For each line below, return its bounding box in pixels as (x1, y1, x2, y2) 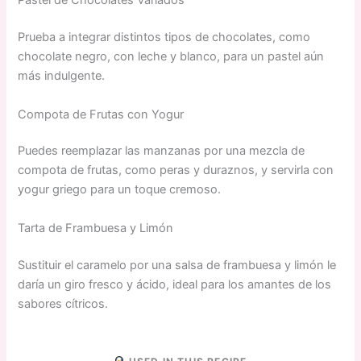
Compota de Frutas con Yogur (18, 106, 185, 122)
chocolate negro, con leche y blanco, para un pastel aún (18, 49, 325, 64)
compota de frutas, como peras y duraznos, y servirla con (18, 163, 334, 178)
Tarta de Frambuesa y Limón (18, 220, 174, 235)
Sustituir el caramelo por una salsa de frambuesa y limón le (18, 257, 337, 272)
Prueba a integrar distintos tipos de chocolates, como (18, 30, 311, 45)
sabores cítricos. (18, 296, 109, 311)
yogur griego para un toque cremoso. (18, 182, 222, 197)
